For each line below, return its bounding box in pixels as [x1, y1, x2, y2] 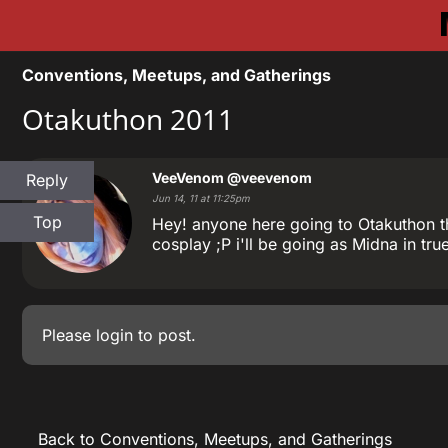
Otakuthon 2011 [22, 100, 234, 138]
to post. [133, 325, 196, 345]
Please [42, 325, 96, 345]
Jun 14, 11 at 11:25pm [152, 193, 250, 204]
